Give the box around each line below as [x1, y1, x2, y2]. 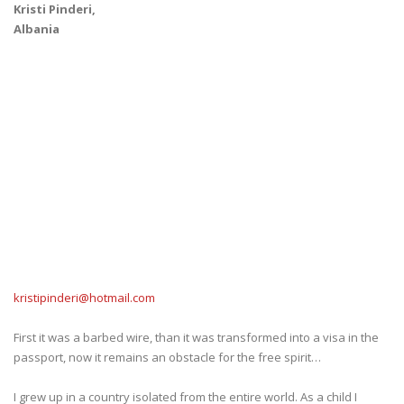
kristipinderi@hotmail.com [14, 289, 155, 306]
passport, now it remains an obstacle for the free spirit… [14, 348, 321, 365]
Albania [14, 20, 60, 37]
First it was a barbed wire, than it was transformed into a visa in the [14, 328, 379, 345]
